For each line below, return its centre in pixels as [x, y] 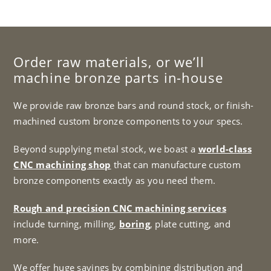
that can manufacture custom [176, 164]
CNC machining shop [62, 164]
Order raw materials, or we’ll [109, 61]
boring [135, 224]
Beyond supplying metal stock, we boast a [106, 149]
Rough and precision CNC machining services [120, 208]
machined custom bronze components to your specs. [128, 121]
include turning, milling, [67, 224]
